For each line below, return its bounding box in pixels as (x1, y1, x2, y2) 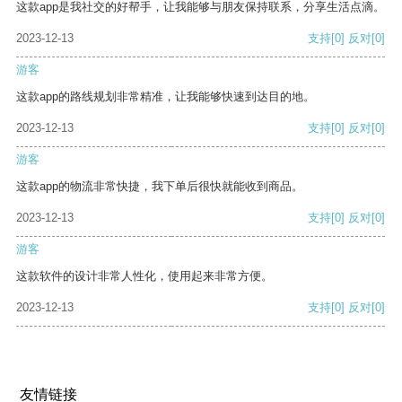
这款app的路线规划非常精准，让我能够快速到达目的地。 (16, 90, 315, 104)
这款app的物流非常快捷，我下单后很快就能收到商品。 (16, 179, 303, 194)
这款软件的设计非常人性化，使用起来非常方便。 (16, 269, 273, 284)
